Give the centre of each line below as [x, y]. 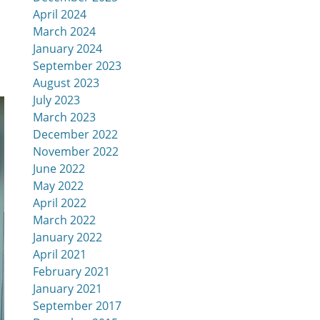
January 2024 [67, 49]
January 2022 [67, 237]
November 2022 [76, 151]
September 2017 [77, 306]
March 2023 [64, 117]
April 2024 [60, 14]
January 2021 [67, 289]
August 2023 [66, 83]
